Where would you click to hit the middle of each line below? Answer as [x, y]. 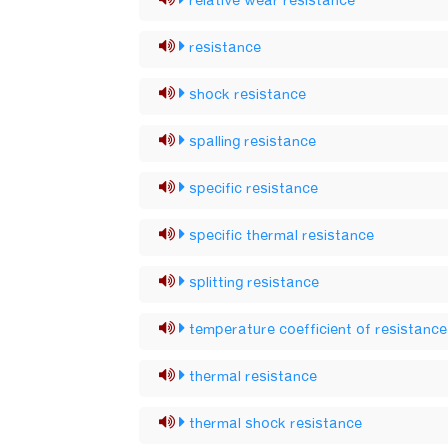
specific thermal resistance [282, 236]
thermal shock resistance [276, 424]
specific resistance [254, 189]
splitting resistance [254, 283]
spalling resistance [253, 142]
